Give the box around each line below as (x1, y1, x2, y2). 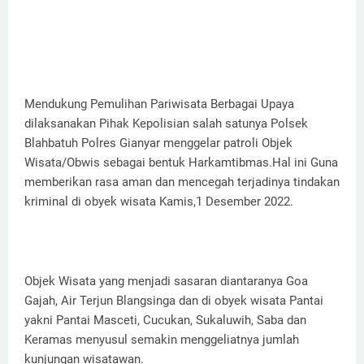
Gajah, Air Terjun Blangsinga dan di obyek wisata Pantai (24, 293, 323, 309)
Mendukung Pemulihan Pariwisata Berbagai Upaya (24, 97, 294, 112)
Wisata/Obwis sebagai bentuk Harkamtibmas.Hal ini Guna (24, 155, 338, 171)
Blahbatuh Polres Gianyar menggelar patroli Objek (24, 136, 292, 151)
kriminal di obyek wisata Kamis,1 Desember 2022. (24, 194, 293, 210)
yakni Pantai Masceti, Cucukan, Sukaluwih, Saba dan (24, 313, 306, 328)
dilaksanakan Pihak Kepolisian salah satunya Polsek (24, 116, 308, 132)
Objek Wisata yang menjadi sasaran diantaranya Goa (24, 274, 308, 289)
